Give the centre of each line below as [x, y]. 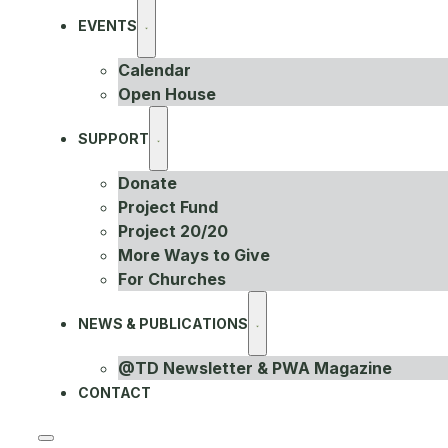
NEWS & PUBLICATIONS [163, 324]
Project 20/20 [173, 231]
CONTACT [114, 393]
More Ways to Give [194, 255]
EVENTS [107, 26]
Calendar [154, 70]
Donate [147, 183]
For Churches [172, 279]
